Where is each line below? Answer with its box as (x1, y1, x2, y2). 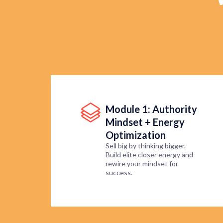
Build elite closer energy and (106, 150, 193, 159)
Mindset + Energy (106, 116, 185, 128)
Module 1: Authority (106, 103, 197, 115)
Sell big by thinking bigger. (106, 141, 186, 150)
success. (106, 168, 132, 177)
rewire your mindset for (106, 159, 178, 168)
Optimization (106, 129, 166, 141)
